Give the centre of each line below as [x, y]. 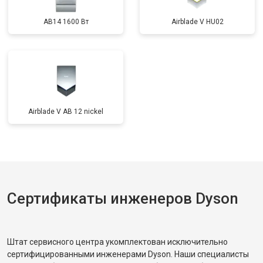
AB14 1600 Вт [66, 22]
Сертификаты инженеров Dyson [123, 198]
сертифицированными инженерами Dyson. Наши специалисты [128, 254]
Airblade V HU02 [197, 22]
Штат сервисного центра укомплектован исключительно [117, 242]
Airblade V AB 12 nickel [66, 112]
